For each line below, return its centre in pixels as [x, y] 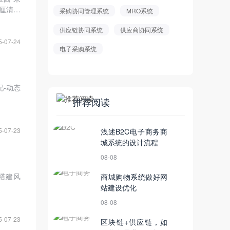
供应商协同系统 [142, 30]
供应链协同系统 [81, 30]
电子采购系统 [78, 49]
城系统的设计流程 [129, 142]
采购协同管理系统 [84, 11]
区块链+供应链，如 [134, 222]
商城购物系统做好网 [134, 177]
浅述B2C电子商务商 [134, 132]
